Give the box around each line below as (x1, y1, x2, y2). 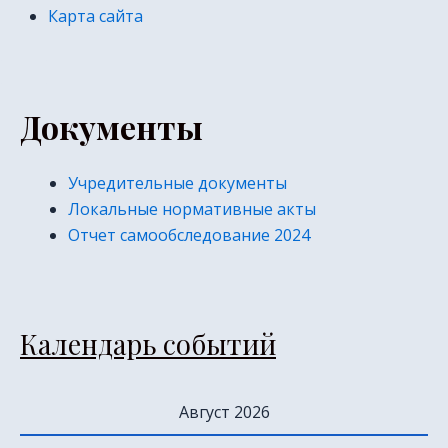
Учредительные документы (68, 172, 287, 194)
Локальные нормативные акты (68, 198, 316, 220)
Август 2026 (178, 401, 270, 424)
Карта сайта (48, 5, 143, 27)
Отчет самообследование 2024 (68, 224, 310, 246)
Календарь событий (20, 326, 276, 362)
